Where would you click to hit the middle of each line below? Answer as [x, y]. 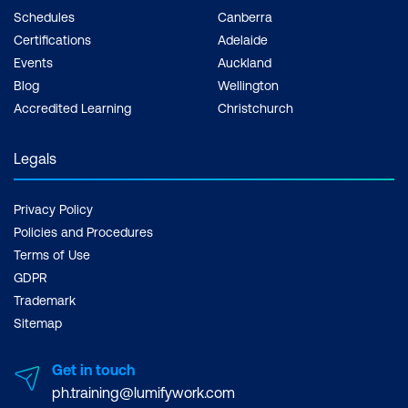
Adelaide [243, 41]
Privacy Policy [53, 210]
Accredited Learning [72, 109]
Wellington [248, 86]
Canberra [245, 18]
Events [33, 63]
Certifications [52, 41]
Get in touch [93, 370]
